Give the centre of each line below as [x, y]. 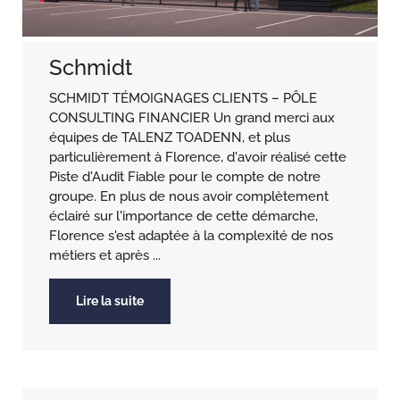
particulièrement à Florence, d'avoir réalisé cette [198, 158]
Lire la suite [110, 301]
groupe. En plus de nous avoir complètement [189, 197]
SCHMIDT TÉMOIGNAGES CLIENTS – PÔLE [183, 99]
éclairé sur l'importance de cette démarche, [183, 217]
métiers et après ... [105, 256]
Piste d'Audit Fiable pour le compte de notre [185, 177]
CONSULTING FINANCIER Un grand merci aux [192, 118]
